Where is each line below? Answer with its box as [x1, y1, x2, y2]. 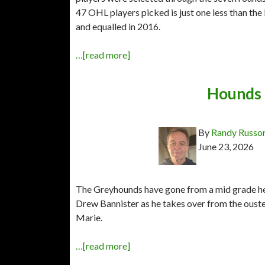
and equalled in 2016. [76, 20, 160, 32]
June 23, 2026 [198, 140, 254, 152]
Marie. [76, 211, 102, 223]
